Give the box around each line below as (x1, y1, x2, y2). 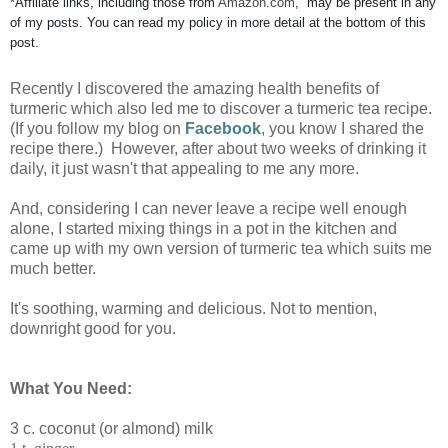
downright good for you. (10, 319, 176, 337)
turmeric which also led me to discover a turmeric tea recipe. (10, 99, 432, 117)
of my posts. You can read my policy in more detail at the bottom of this (10, 14, 426, 30)
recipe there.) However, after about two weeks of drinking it (10, 139, 426, 157)
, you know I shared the (261, 119, 424, 137)
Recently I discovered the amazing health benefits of (10, 79, 379, 97)
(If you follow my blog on (10, 119, 185, 137)
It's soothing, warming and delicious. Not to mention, (10, 299, 377, 317)
